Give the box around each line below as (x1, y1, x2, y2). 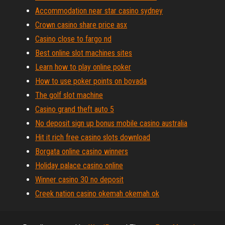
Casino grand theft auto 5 (35, 104, 114, 114)
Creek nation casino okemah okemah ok (35, 189, 159, 198)
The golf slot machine (35, 90, 103, 100)
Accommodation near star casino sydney (35, 6, 163, 16)
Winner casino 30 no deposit (35, 175, 124, 184)
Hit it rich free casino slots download (35, 133, 150, 142)
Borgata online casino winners (35, 147, 128, 156)
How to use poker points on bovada (35, 76, 147, 86)
